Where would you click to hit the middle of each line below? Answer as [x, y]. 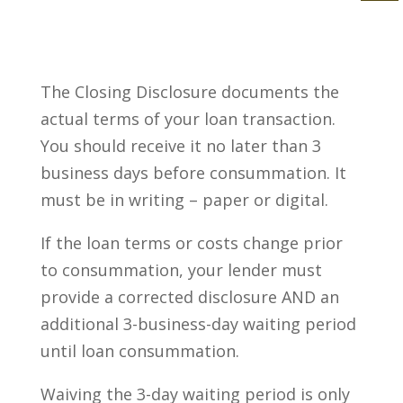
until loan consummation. [139, 350]
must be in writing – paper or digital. [184, 199]
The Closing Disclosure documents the [189, 91]
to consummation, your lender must [181, 269]
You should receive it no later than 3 [180, 145]
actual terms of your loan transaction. [188, 118]
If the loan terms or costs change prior [191, 242]
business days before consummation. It [193, 172]
